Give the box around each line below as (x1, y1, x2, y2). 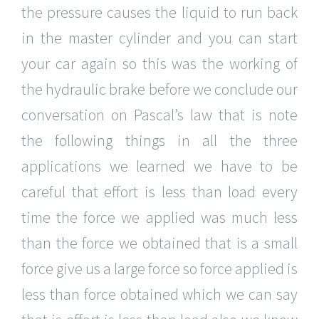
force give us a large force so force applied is (21, 258, 298, 279)
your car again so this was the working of (21, 53, 298, 74)
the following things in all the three (21, 130, 298, 151)
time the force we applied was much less (21, 207, 298, 228)
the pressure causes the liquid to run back (21, 2, 298, 23)
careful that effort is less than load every (21, 182, 298, 202)
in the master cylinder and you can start (21, 28, 298, 48)
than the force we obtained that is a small (21, 233, 298, 253)
